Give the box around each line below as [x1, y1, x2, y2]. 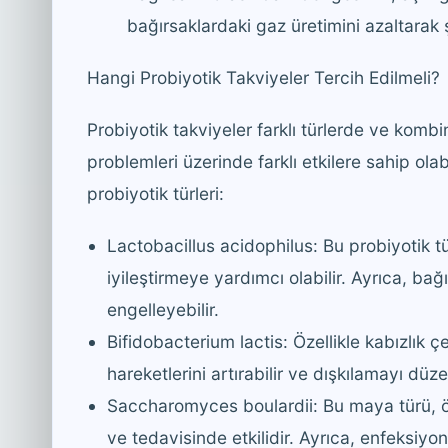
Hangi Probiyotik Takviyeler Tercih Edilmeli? [87, 66, 440, 88]
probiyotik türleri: [87, 182, 224, 204]
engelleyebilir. [107, 298, 219, 320]
